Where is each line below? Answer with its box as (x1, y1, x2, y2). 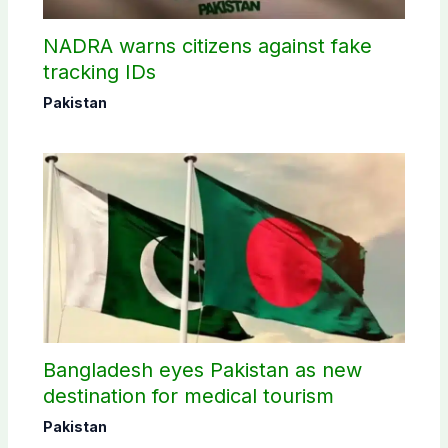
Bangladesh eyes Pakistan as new (42, 357, 362, 382)
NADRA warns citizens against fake (42, 34, 372, 58)
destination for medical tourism (42, 383, 334, 408)
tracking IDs (42, 60, 156, 84)
